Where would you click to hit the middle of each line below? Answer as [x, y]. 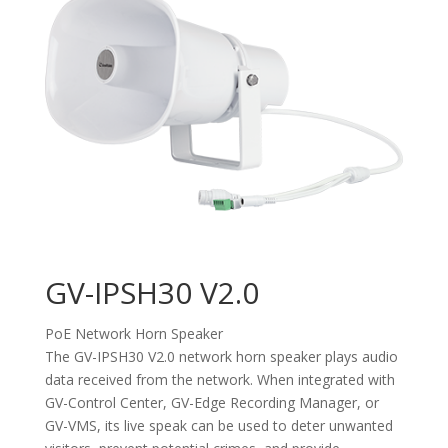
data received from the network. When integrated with [219, 379]
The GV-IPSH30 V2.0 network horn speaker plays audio [221, 356]
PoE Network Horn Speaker [133, 333]
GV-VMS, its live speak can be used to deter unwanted [218, 425]
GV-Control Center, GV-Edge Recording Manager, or [211, 402]
